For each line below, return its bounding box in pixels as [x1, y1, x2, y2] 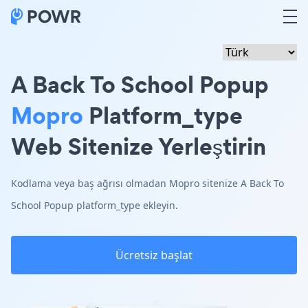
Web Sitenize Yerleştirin [11, 130, 266, 162]
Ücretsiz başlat [115, 247, 192, 263]
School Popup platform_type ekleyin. [11, 199, 178, 212]
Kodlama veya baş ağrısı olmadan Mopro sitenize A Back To [11, 177, 284, 190]
